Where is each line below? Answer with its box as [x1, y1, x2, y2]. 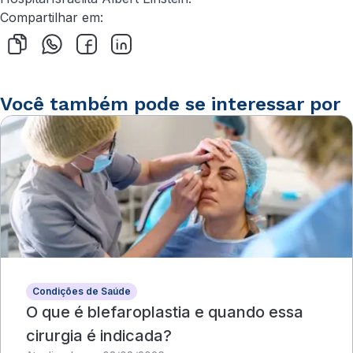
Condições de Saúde [32, 285, 131, 297]
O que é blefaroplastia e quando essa [26, 303, 303, 321]
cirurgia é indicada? [26, 326, 172, 345]
